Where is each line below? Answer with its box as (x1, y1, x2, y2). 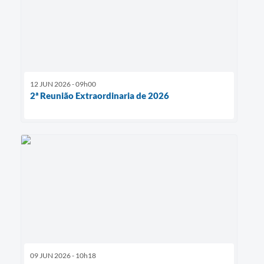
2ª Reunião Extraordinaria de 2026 (30, 90, 169, 101)
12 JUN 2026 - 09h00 (30, 79, 96, 88)
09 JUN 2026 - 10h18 (30, 250, 96, 260)
